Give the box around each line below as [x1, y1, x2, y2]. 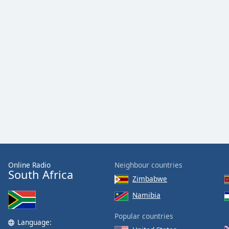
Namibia [132, 190, 161, 200]
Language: [17, 217, 52, 227]
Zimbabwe [132, 174, 167, 184]
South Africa [8, 167, 73, 182]
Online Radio [8, 160, 51, 170]
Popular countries [114, 211, 173, 221]
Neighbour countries [114, 160, 182, 170]
